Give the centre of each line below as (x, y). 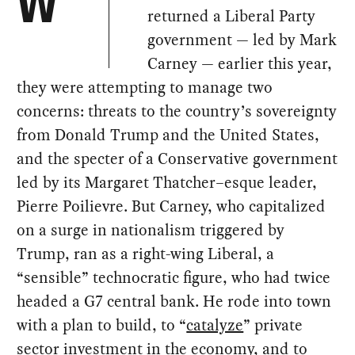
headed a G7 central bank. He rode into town (174, 301)
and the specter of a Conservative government (177, 158)
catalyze (215, 324)
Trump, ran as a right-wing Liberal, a (146, 253)
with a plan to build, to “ (102, 324)
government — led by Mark (242, 39)
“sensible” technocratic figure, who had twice (174, 277)
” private (273, 324)
